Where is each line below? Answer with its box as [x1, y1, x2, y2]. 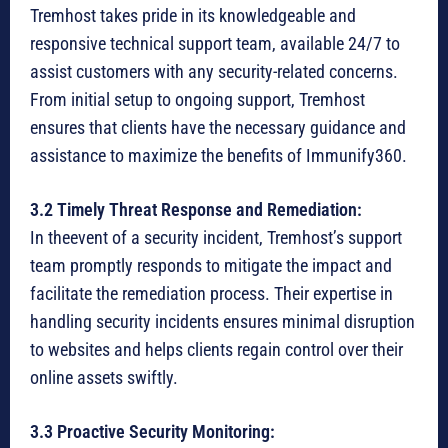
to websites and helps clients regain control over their [30, 339, 403, 361]
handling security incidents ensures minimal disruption [30, 311, 415, 333]
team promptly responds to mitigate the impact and [30, 255, 392, 277]
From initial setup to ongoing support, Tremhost [30, 89, 365, 111]
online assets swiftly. [30, 367, 178, 389]
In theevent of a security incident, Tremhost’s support [30, 227, 402, 249]
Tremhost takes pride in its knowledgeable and [30, 5, 356, 27]
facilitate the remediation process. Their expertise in [30, 283, 393, 305]
